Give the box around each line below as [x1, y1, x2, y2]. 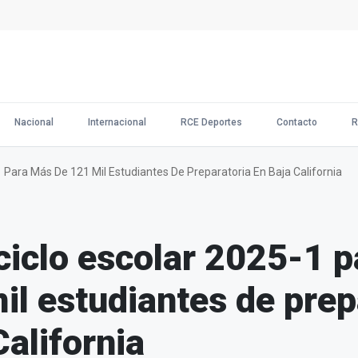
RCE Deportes [181, 117, 242, 128]
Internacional [88, 117, 146, 128]
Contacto [276, 117, 317, 128]
